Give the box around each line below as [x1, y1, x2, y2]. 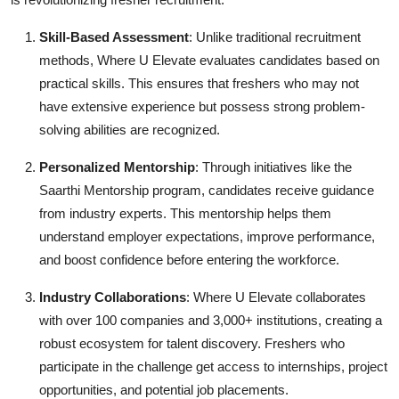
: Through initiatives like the [195, 159, 352, 175]
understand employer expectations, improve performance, [39, 229, 375, 245]
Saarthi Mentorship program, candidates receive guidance [39, 183, 374, 199]
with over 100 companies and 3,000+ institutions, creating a [39, 313, 382, 329]
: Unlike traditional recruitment [189, 29, 361, 45]
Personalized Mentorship [39, 159, 195, 175]
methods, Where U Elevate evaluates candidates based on [39, 53, 379, 69]
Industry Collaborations [39, 289, 186, 305]
